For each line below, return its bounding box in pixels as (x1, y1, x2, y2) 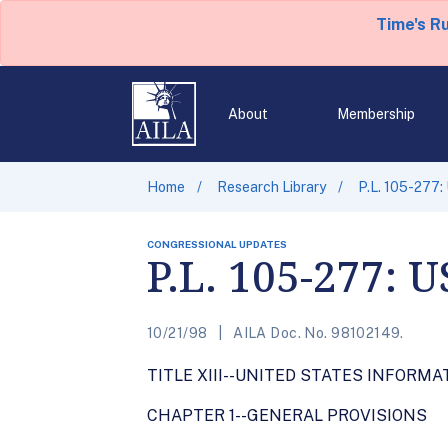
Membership (336, 106, 415, 122)
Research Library (217, 179, 326, 195)
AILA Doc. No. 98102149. (229, 325, 404, 341)
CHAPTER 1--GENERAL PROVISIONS (147, 406, 427, 425)
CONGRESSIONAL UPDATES (147, 238, 287, 250)
